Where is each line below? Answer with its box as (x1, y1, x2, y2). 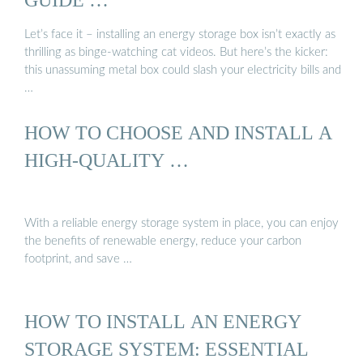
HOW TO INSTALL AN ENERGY (24, 310, 301, 332)
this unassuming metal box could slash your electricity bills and (24, 64, 341, 77)
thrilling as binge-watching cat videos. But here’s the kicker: (24, 46, 328, 59)
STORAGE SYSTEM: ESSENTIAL (24, 337, 309, 360)
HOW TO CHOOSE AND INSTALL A (24, 122, 332, 144)
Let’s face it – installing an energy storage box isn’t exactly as (24, 28, 335, 41)
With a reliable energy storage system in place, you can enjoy (24, 216, 339, 229)
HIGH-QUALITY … (24, 149, 189, 172)
